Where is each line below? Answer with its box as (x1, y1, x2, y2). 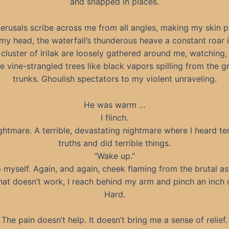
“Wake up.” (94, 150, 135, 161)
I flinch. (101, 112, 128, 123)
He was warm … (83, 99, 146, 110)
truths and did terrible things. (58, 138, 171, 148)
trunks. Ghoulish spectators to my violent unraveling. (12, 73, 217, 84)
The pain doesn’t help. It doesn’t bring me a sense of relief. (2, 215, 227, 225)
